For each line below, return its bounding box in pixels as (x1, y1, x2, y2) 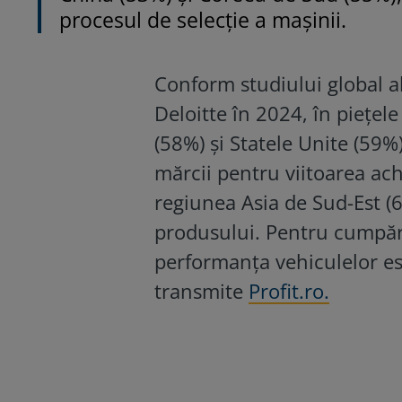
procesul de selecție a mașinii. (59, 4, 346, 34)
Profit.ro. (249, 276, 329, 304)
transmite (154, 276, 249, 304)
